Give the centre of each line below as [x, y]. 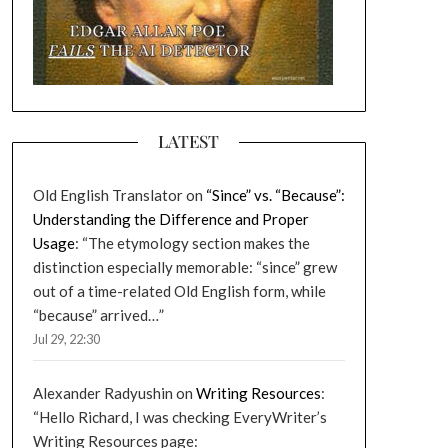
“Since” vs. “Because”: [275, 194]
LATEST [189, 140]
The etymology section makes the [198, 242]
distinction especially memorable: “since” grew [184, 266]
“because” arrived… [95, 314]
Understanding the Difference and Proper [170, 218]
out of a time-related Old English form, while [179, 290]
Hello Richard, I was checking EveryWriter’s [182, 417]
